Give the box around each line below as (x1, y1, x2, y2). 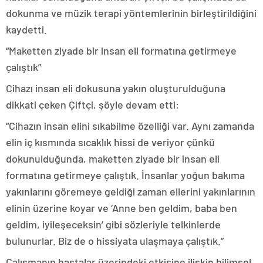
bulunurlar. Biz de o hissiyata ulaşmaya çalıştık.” (6, 234, 224, 248)
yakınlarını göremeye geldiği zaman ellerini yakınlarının (6, 185, 255, 198)
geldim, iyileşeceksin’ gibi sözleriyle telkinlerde (6, 218, 221, 231)
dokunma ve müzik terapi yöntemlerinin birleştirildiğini (6, 6, 257, 20)
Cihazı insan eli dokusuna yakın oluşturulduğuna (6, 82, 225, 95)
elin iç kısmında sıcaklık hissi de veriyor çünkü (6, 136, 215, 149)
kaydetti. (6, 23, 47, 36)
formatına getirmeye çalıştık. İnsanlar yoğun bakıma (6, 168, 245, 182)
